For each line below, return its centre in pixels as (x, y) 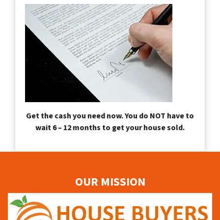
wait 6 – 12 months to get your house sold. (110, 128)
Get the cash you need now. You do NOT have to (110, 116)
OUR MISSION (110, 182)
